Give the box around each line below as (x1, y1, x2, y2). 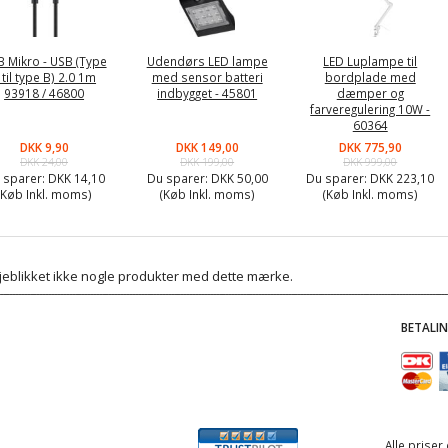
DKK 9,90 (19, 138, 69, 155)
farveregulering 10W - (310, 100, 431, 117)
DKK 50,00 (210, 169, 268, 186)
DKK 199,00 (180, 154, 235, 169)
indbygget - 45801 (157, 84, 258, 101)
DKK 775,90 (338, 138, 402, 155)
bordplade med (324, 68, 416, 85)
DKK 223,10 (370, 169, 435, 186)
